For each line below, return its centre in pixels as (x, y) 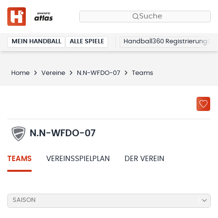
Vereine (53, 73)
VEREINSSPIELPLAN (78, 159)
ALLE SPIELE (87, 42)
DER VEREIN (145, 159)
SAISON (24, 200)
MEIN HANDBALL (36, 42)
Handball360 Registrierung (165, 42)
